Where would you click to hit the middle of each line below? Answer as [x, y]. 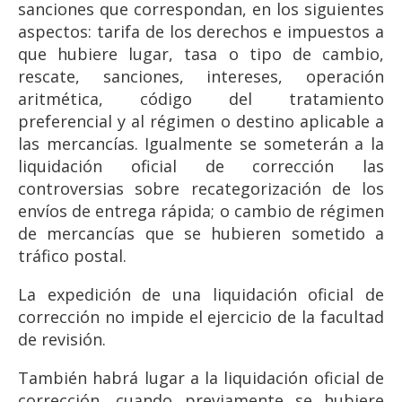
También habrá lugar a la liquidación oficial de [201, 378]
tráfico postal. [72, 256]
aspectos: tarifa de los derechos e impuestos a [201, 32]
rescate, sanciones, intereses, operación [201, 77]
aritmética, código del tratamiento [201, 99]
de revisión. [62, 340]
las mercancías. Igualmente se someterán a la [201, 144]
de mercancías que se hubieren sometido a [201, 234]
